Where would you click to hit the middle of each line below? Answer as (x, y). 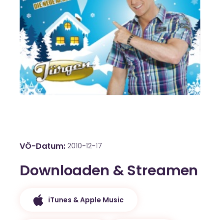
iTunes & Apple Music (86, 200)
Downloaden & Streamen (109, 171)
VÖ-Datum (41, 146)
